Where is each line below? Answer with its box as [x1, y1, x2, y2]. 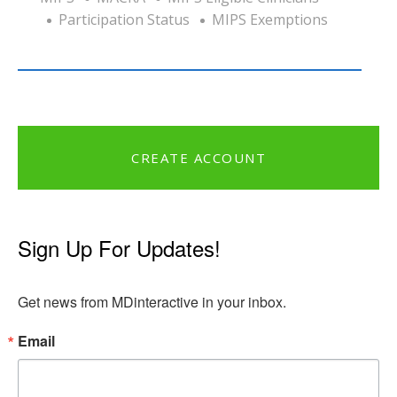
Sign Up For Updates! [18, 231, 221, 263]
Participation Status [58, 9, 190, 29]
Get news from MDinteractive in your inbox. [18, 291, 286, 312]
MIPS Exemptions [212, 9, 328, 29]
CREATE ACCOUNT [131, 148, 266, 167]
